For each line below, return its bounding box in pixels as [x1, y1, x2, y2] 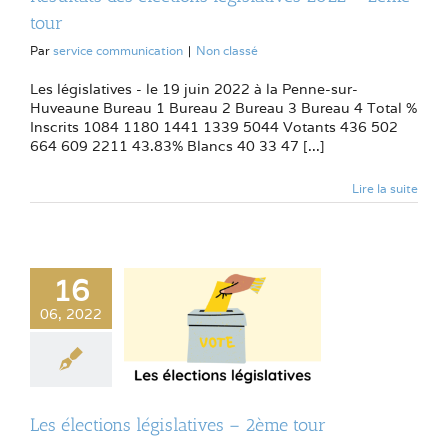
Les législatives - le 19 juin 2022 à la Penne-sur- [30, 79, 358, 98]
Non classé [196, 42, 258, 58]
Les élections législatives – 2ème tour [30, 414, 326, 437]
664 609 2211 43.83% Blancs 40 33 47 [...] [30, 136, 325, 155]
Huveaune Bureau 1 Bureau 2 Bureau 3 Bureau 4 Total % [30, 98, 417, 117]
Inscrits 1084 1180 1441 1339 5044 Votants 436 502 [30, 117, 398, 136]
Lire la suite [352, 180, 418, 196]
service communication [53, 42, 183, 58]
